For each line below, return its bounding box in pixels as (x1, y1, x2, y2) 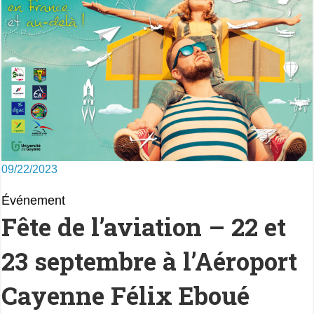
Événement (1, 193, 65, 207)
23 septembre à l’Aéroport (1, 244, 297, 277)
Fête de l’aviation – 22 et (1, 210, 286, 243)
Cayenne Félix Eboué (1, 278, 250, 311)
